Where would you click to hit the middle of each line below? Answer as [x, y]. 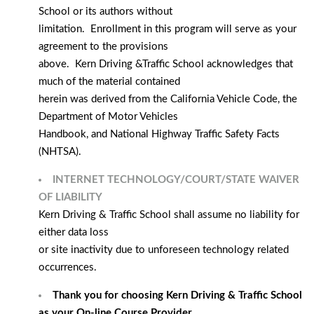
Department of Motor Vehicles [108, 117]
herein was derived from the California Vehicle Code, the [168, 99]
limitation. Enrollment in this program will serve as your [168, 29]
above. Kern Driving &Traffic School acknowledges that [166, 64]
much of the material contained [109, 82]
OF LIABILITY [71, 197]
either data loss [74, 232]
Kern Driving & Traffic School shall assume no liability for [169, 215]
